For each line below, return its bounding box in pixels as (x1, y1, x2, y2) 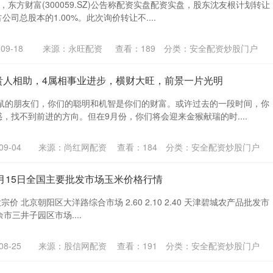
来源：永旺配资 (42, 41, 102, 54)
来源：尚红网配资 (38, 140, 107, 153)
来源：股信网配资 (38, 239, 107, 252)
